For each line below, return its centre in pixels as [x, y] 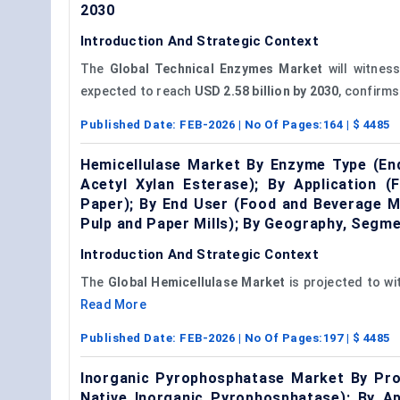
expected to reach [137, 91]
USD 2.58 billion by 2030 [267, 91]
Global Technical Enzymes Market [216, 68]
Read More [113, 304]
